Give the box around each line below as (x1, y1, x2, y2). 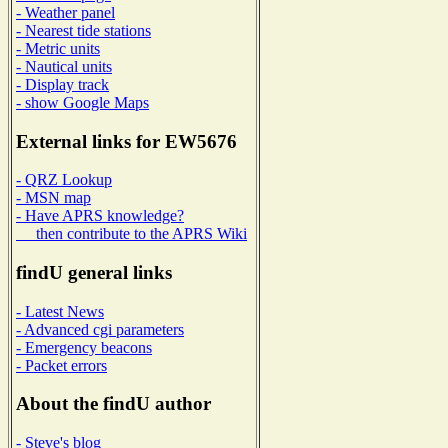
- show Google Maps (16, 93, 149, 111)
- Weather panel (16, 3, 115, 21)
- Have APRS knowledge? (16, 207, 184, 225)
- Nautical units (16, 57, 112, 75)
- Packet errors (16, 356, 107, 374)
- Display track (16, 75, 109, 93)
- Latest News (16, 302, 104, 320)
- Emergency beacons (16, 338, 152, 356)
